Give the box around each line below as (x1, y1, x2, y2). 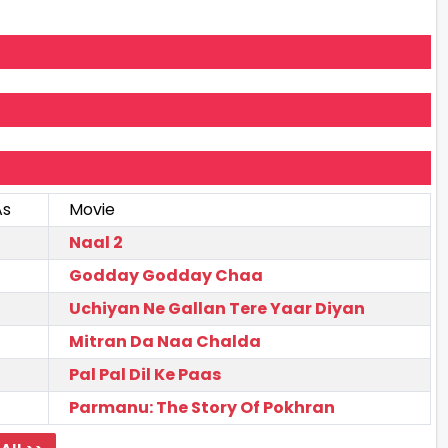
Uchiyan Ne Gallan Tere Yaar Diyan (69, 296, 365, 320)
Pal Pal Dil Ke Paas (69, 362, 221, 386)
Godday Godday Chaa (69, 263, 263, 287)
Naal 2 (69, 230, 123, 254)
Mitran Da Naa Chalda (69, 329, 261, 353)
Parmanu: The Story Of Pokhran (69, 395, 335, 419)
